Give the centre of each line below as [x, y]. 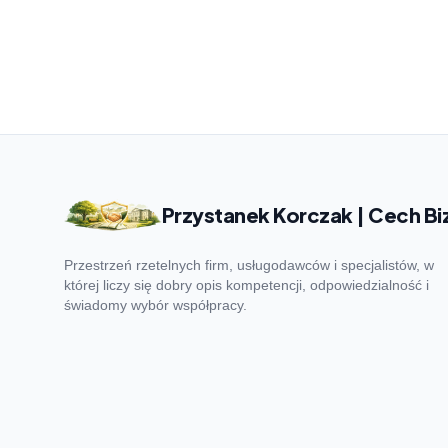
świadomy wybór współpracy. [155, 305]
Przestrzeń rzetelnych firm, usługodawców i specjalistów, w [249, 265]
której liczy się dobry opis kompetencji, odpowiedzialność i [246, 285]
